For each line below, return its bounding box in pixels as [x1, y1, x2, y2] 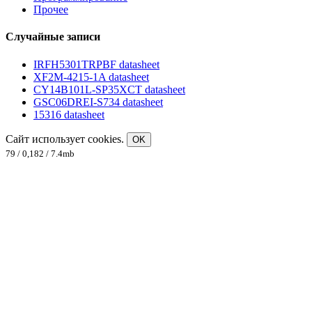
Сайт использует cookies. [6, 132, 127, 145]
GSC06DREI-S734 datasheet [33, 95, 163, 108]
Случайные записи [6, 31, 100, 43]
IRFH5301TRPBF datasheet [33, 58, 159, 70]
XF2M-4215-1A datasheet [33, 70, 149, 83]
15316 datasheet [33, 108, 104, 120]
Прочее [33, 3, 68, 16]
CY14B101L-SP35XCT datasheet [33, 83, 185, 95]
